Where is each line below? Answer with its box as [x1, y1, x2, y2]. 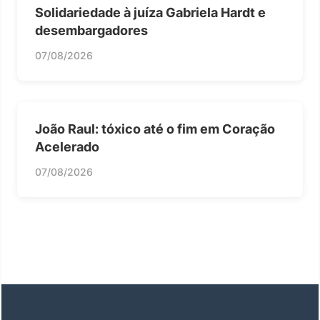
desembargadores [35, 23, 148, 38]
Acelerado [35, 139, 99, 154]
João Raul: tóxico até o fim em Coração [35, 121, 275, 136]
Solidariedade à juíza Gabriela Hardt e [35, 5, 266, 20]
